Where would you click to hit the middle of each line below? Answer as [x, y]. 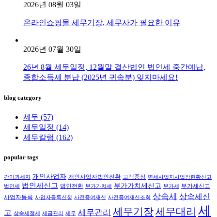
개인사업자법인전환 [94, 177]
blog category [23, 97]
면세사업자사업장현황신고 [180, 177]
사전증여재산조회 [129, 198]
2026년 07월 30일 [52, 49]
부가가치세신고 [138, 186]
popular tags [21, 157]
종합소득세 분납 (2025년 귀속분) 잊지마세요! [101, 77]
